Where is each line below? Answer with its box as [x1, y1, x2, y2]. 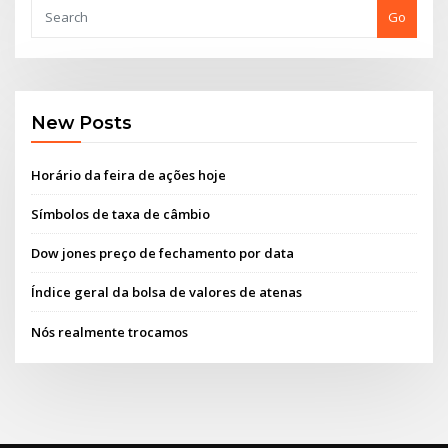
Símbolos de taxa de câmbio [31, 204, 211, 223]
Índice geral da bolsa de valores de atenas [31, 283, 303, 302]
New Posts [31, 112, 133, 134]
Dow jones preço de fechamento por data [31, 244, 295, 263]
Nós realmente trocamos [31, 322, 189, 341]
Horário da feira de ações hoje [31, 165, 227, 184]
